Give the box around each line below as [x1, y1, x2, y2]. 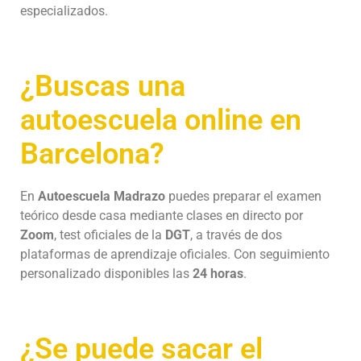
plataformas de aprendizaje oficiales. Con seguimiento [20, 246, 330, 262]
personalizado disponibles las [20, 265, 193, 281]
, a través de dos [190, 226, 282, 243]
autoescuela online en [20, 102, 301, 137]
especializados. [20, 2, 108, 19]
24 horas [193, 265, 243, 281]
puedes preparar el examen [165, 188, 322, 204]
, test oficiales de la [54, 226, 165, 243]
